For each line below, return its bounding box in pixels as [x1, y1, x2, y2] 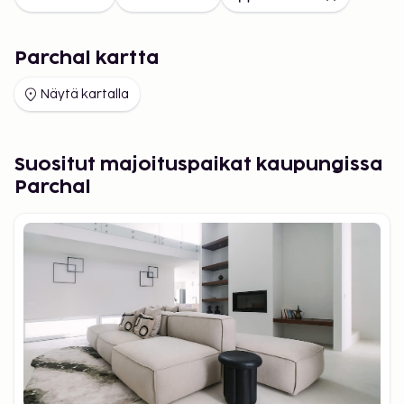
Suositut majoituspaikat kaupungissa [14, 156, 383, 174]
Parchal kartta [14, 50, 160, 68]
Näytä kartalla [40, 87, 129, 102]
